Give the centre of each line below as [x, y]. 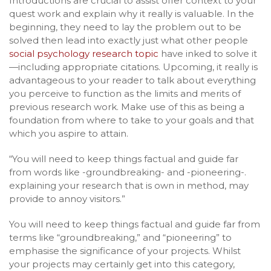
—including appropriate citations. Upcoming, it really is [133, 67]
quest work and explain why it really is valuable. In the [132, 14]
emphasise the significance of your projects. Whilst [125, 251]
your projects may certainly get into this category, [122, 264]
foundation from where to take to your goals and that [132, 120]
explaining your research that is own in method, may [129, 185]
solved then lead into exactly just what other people [129, 40]
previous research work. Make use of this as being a [127, 107]
